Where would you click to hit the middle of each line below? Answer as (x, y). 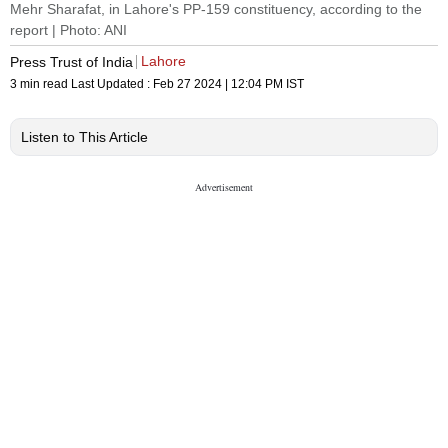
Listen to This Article (84, 137)
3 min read (40, 84)
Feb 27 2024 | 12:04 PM (218, 84)
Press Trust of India (71, 61)
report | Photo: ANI (68, 30)
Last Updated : (112, 84)
